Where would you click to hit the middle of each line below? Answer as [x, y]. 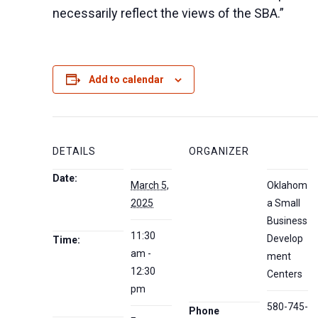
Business [287, 220]
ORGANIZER [219, 151]
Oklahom [287, 185]
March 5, [150, 185]
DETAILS [75, 151]
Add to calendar [126, 79]
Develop [285, 238]
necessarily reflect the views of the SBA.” [169, 13]
